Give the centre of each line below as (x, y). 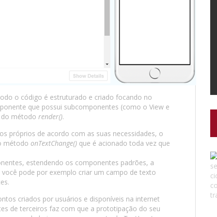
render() (50, 116)
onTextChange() (54, 143)
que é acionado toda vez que (124, 143)
